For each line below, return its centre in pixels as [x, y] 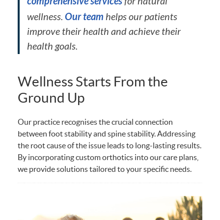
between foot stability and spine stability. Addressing [107, 133]
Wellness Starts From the [93, 81]
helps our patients [141, 17]
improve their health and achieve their [104, 31]
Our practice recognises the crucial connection [96, 122]
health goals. [53, 46]
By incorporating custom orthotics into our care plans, [108, 157]
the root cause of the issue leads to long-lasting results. [110, 145]
